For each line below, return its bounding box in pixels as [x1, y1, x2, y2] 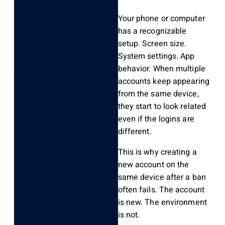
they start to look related [118, 100, 206, 113]
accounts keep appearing [118, 75, 209, 88]
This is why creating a [118, 146, 197, 159]
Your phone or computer [118, 13, 205, 25]
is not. [118, 209, 140, 221]
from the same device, [118, 88, 199, 100]
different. [118, 126, 152, 138]
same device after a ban [118, 171, 206, 184]
